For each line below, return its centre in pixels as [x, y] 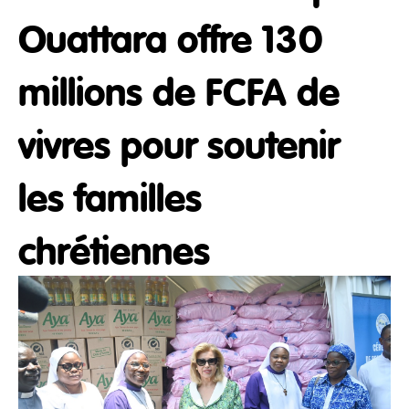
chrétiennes [114, 250]
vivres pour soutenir [179, 144]
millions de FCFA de [179, 91]
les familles [110, 197]
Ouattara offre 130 [169, 38]
